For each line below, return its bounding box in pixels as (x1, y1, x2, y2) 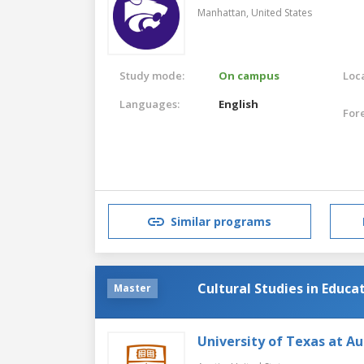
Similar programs (171, 214, 271, 230)
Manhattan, (197, 5, 251, 19)
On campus (219, 67, 280, 83)
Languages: (119, 96, 180, 111)
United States (251, 5, 312, 19)
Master (114, 280, 151, 295)
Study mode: (119, 67, 184, 83)
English (219, 96, 259, 111)
